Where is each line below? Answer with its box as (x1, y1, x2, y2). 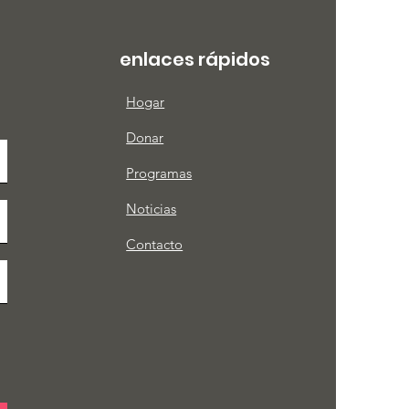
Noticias (126, 200, 177, 217)
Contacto (126, 236, 184, 253)
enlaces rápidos (120, 47, 271, 72)
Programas (126, 164, 193, 182)
